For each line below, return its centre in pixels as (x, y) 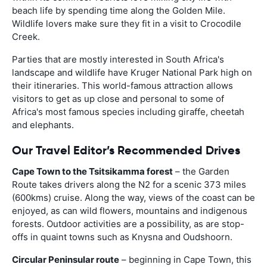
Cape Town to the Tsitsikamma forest (92, 171)
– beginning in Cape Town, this (185, 259)
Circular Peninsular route (66, 259)
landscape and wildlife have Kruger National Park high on (132, 72)
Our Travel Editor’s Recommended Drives (126, 150)
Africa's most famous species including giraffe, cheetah (128, 111)
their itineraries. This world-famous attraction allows (122, 85)
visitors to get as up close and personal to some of (118, 98)
